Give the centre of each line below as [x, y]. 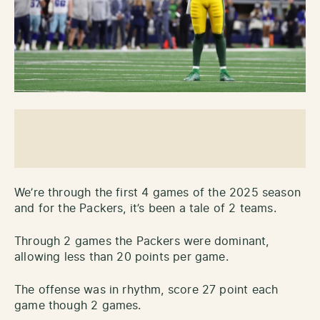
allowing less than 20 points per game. [121, 257]
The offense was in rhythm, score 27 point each [146, 290]
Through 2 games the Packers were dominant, [142, 241]
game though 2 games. [78, 305]
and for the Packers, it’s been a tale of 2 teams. [145, 208]
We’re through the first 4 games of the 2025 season [157, 192]
